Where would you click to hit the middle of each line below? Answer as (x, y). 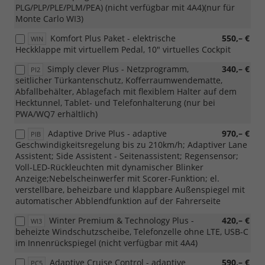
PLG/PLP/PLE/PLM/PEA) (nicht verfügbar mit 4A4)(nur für (125, 8)
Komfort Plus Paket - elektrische (113, 38)
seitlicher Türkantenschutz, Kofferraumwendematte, (119, 80)
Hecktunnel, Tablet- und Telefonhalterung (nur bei (115, 103)
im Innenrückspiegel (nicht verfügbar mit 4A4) (106, 243)
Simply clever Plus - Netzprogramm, (118, 69)
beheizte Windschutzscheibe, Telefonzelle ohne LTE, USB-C (132, 232)
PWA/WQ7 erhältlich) (56, 114)
